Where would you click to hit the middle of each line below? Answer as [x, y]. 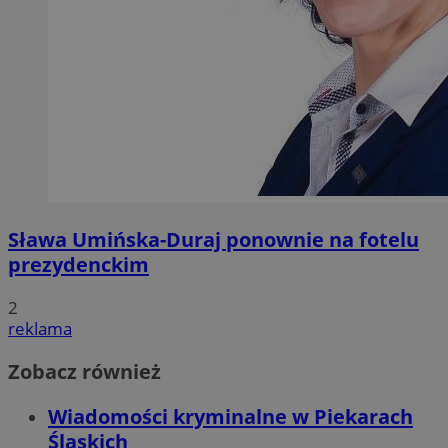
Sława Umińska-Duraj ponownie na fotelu [213, 240]
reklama [40, 329]
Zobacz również [84, 372]
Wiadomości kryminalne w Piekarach [230, 417]
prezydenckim [78, 265]
